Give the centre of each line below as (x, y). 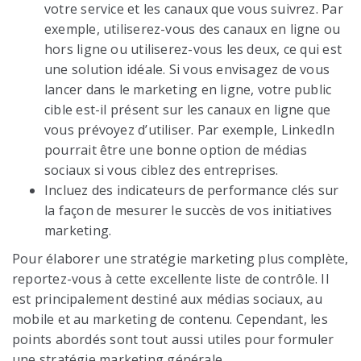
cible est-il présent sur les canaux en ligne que (188, 110)
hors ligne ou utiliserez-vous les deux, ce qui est (193, 50)
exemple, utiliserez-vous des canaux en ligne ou (193, 29)
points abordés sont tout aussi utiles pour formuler (173, 340)
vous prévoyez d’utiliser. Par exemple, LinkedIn (190, 130)
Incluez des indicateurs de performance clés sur (192, 191)
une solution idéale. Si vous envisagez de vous (187, 70)
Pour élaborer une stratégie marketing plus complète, (180, 259)
